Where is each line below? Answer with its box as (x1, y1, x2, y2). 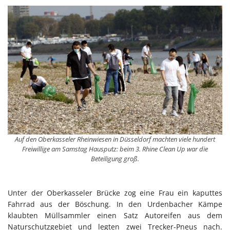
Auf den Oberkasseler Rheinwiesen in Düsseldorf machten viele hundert (15, 134, 215, 144)
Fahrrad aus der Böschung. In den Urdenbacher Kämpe (8, 199, 222, 209)
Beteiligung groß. (91, 154, 139, 163)
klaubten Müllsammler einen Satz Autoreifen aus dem (8, 210, 222, 221)
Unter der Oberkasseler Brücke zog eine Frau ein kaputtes (8, 188, 222, 198)
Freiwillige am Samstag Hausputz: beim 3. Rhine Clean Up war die (22, 144, 208, 154)
